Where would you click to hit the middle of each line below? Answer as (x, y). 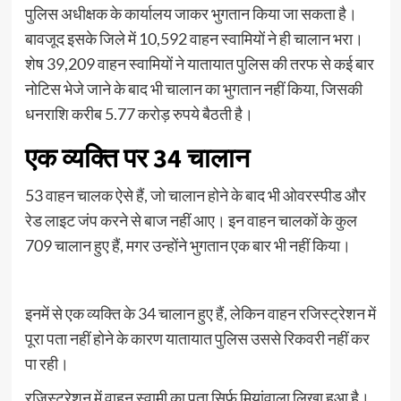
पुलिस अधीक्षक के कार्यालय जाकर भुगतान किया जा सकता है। (191, 13)
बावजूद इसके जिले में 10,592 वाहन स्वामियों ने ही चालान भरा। (194, 38)
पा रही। (47, 363)
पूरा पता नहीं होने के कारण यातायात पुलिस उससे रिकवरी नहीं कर (197, 338)
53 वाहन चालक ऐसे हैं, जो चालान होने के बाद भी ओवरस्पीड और (195, 195)
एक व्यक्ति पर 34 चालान (137, 158)
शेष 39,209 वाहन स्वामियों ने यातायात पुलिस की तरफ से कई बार (199, 63)
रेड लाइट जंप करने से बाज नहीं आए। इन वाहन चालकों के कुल (191, 220)
